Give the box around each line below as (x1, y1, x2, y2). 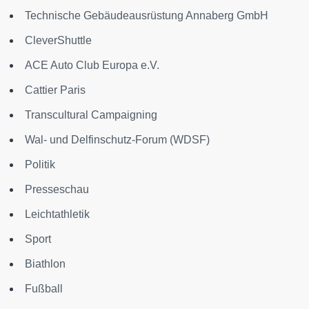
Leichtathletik (25, 208, 90, 221)
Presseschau (25, 183, 89, 196)
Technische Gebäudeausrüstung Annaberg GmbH (25, 10, 268, 22)
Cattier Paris (25, 84, 86, 97)
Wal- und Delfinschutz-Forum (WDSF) (25, 134, 210, 146)
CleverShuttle (25, 34, 92, 47)
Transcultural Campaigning (25, 109, 157, 121)
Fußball (25, 283, 63, 295)
